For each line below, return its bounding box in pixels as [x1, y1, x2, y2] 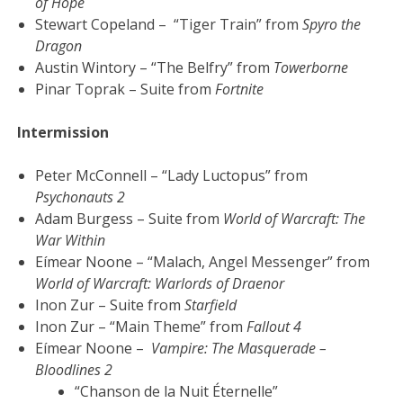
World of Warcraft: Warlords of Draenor [35, 273, 285, 294]
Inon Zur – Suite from [35, 295, 185, 316]
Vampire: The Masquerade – [151, 338, 327, 359]
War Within [35, 230, 106, 251]
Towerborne [273, 58, 349, 78]
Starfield [184, 295, 237, 316]
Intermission [17, 122, 110, 143]
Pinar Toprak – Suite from [35, 79, 216, 100]
